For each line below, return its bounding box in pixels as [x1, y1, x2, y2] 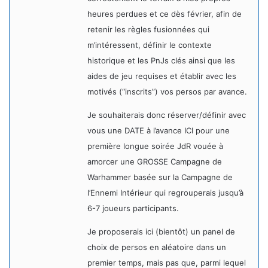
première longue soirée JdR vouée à [87, 141, 223, 151]
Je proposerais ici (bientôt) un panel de [87, 227, 235, 236]
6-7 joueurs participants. [87, 203, 179, 213]
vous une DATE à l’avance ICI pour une [87, 126, 230, 135]
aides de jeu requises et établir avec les [87, 71, 236, 81]
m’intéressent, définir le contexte [87, 40, 212, 50]
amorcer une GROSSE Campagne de [87, 157, 222, 166]
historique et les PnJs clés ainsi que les [87, 56, 235, 65]
